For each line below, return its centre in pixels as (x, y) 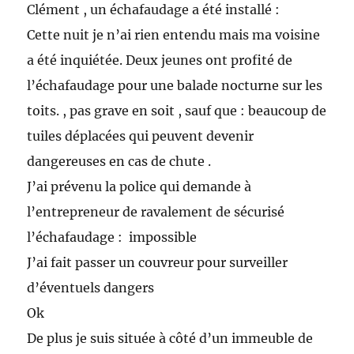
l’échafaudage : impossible (112, 237)
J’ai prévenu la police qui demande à (139, 187)
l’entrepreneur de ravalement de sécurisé (156, 212)
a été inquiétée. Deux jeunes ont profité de (160, 60)
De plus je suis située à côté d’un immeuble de (170, 339)
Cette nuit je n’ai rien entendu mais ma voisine (174, 35)
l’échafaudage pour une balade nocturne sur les (175, 86)
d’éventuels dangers (91, 288)
